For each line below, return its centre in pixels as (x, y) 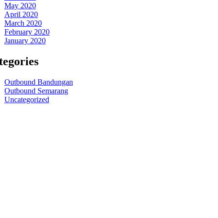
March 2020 (23, 23)
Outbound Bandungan (38, 82)
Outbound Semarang (36, 91)
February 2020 (27, 32)
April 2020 (21, 15)
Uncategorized (27, 100)
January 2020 (25, 41)
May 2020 (20, 6)
